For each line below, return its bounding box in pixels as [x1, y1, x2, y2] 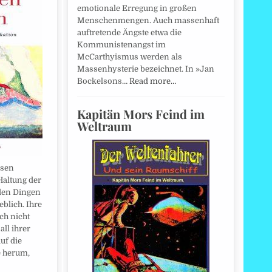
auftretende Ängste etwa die [77, 28, 182, 38]
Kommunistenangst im [77, 40, 166, 50]
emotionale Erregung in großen [77, 4, 197, 13]
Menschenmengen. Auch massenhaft [77, 16, 219, 25]
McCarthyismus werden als [77, 52, 182, 62]
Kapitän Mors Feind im [77, 106, 205, 123]
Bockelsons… [77, 76, 129, 86]
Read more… [129, 76, 176, 86]
